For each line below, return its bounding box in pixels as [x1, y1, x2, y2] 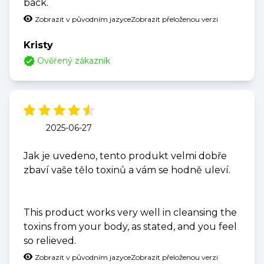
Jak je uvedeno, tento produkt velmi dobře [24, 150, 227, 162]
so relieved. [24, 235, 76, 247]
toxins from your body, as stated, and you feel [24, 221, 237, 233]
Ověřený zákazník [37, 55, 111, 67]
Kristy [24, 39, 53, 51]
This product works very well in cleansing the [24, 207, 237, 219]
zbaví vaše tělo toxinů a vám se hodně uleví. [24, 164, 230, 176]
